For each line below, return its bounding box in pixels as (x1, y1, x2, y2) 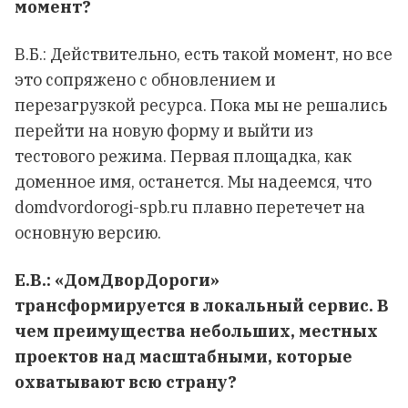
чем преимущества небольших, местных (15, 321, 378, 342)
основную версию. (15, 222, 161, 243)
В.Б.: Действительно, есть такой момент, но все (15, 44, 393, 65)
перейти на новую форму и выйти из (15, 120, 313, 141)
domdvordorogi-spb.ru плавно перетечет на (15, 197, 365, 218)
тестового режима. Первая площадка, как (15, 146, 352, 167)
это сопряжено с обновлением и (15, 69, 276, 90)
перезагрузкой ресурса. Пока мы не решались (15, 95, 387, 116)
